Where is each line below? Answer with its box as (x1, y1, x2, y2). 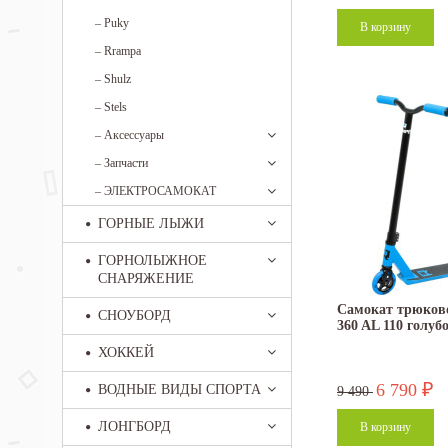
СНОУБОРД (98, 308, 171, 323)
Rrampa (104, 44, 141, 58)
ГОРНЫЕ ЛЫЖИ (98, 216, 204, 231)
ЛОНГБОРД (98, 419, 171, 434)
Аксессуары (104, 128, 164, 142)
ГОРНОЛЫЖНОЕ (98, 253, 207, 268)
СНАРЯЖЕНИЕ (98, 271, 194, 286)
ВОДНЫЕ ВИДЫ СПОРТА (98, 382, 261, 397)
